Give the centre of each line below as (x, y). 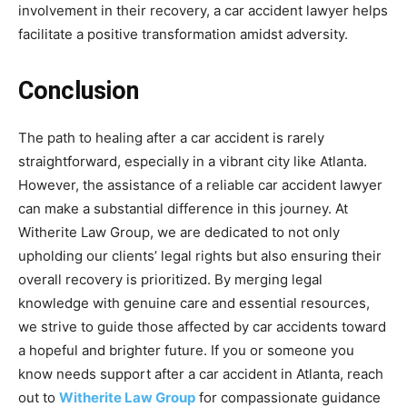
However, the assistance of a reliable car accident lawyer (200, 185)
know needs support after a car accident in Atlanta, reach (201, 374)
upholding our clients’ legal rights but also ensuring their (200, 256)
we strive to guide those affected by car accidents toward (202, 327)
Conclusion (79, 91)
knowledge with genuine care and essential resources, (194, 303)
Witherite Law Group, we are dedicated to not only (179, 232)
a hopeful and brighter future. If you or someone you (186, 350)
